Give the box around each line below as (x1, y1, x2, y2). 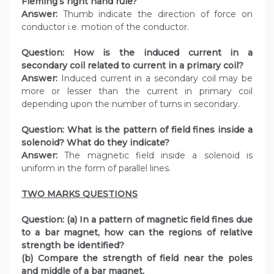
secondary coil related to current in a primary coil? (21, 60, 243, 72)
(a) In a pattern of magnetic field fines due (67, 214, 253, 226)
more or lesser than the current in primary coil (21, 86, 253, 97)
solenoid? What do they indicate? (21, 137, 169, 149)
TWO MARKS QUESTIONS (21, 188, 138, 200)
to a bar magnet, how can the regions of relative (21, 227, 253, 239)
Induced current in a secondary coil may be (61, 73, 253, 84)
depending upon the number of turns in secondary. (21, 98, 240, 110)
